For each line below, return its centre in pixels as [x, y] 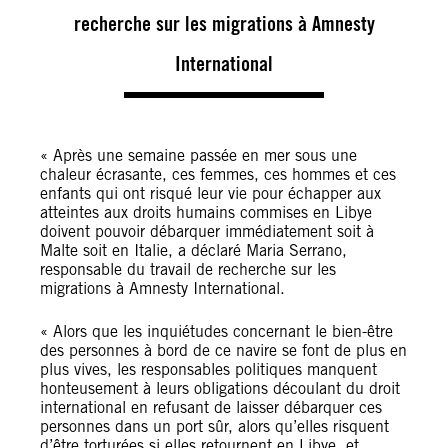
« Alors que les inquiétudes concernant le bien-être [216, 331]
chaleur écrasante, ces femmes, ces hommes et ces [218, 174]
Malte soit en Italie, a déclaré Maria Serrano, [193, 250]
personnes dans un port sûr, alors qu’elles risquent [214, 426]
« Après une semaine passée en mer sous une [198, 155]
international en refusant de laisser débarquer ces [211, 407]
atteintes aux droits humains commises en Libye [206, 212]
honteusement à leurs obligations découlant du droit [220, 388]
